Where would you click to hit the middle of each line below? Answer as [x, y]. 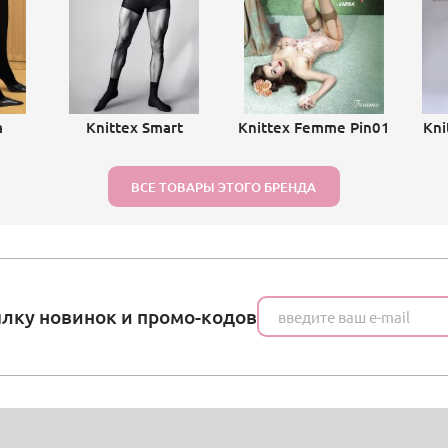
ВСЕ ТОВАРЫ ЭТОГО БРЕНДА [224, 186]
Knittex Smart [134, 127]
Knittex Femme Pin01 [313, 127]
